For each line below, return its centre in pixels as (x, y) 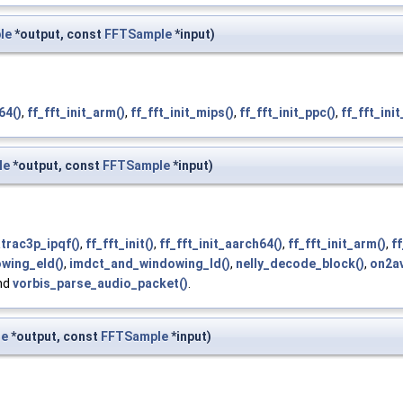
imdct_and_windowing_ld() (150, 264)
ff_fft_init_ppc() (287, 113)
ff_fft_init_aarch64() (221, 244)
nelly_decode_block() (300, 264)
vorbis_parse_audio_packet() (100, 284)
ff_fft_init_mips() (182, 113)
